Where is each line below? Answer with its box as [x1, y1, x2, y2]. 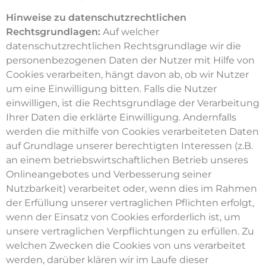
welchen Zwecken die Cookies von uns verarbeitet [6, 240, 246, 252]
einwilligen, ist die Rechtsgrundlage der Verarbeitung [6, 97, 259, 109]
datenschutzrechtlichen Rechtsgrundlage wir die [6, 40, 241, 52]
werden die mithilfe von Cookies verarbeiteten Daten [6, 126, 259, 138]
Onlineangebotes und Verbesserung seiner [6, 169, 211, 180]
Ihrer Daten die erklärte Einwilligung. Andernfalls [6, 112, 236, 123]
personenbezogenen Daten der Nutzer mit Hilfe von [6, 55, 255, 66]
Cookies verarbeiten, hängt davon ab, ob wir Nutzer [6, 69, 249, 81]
